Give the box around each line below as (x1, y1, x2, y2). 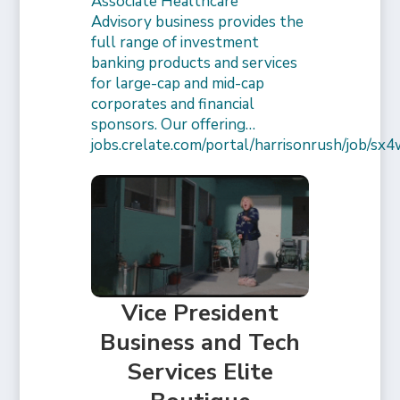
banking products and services (91, 53, 298, 74)
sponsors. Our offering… (91, 114, 256, 136)
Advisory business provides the (91, 12, 304, 33)
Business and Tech (100, 327, 300, 359)
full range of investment (91, 32, 260, 54)
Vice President (121, 297, 279, 329)
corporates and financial (91, 94, 255, 115)
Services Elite (127, 356, 273, 388)
